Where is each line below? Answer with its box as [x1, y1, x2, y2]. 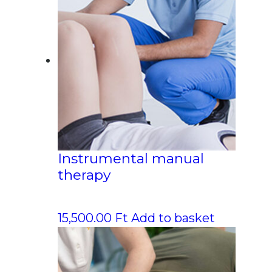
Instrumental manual [58, 149, 204, 167]
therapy [58, 166, 110, 183]
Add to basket [131, 210, 215, 225]
